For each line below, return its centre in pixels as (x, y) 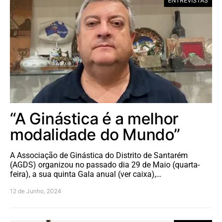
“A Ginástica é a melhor (94, 118)
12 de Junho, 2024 (36, 191)
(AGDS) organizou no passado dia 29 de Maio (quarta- (105, 165)
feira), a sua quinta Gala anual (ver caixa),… (86, 174)
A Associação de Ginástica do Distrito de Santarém (99, 155)
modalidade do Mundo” (95, 134)
